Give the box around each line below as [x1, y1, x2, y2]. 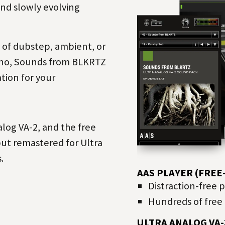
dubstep [13, 39, 50, 53]
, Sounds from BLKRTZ [9, 55, 106, 68]
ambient [54, 39, 92, 53]
